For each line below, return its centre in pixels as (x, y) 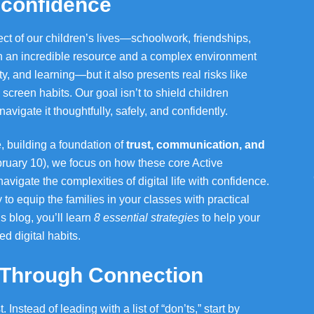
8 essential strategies (146, 218)
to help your (230, 218)
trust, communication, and (196, 145)
